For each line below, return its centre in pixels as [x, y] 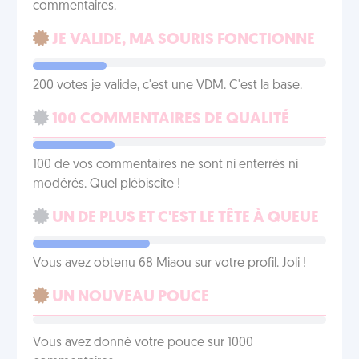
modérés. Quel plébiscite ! [107, 184]
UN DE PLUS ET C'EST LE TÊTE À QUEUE [184, 218]
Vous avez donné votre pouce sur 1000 [143, 343]
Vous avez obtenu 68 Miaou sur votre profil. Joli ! [169, 264]
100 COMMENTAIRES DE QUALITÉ [169, 119]
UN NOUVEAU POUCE [129, 297]
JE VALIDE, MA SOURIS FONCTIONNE [182, 40]
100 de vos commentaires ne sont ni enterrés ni [165, 165]
